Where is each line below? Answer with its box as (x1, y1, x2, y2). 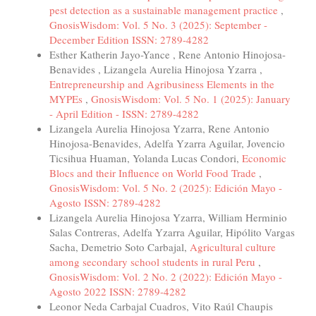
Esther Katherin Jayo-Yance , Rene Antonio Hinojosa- (49, 47, 286, 61)
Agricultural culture (190, 239, 276, 254)
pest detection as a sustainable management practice (49, 2, 281, 17)
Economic (242, 150, 286, 165)
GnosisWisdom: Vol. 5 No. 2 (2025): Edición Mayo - (49, 180, 282, 195)
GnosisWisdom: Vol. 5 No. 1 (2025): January (91, 91, 291, 106)
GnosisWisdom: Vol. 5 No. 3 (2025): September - (49, 17, 267, 32)
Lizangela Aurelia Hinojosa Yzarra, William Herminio (49, 209, 287, 224)
